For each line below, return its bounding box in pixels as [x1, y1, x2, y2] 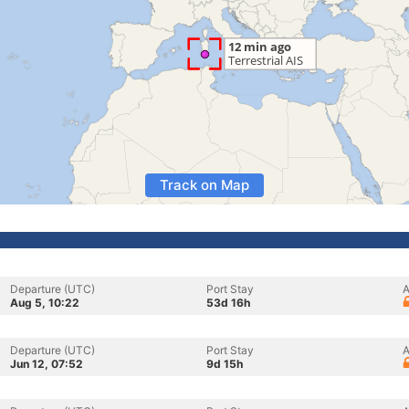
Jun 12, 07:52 [10, 357, 83, 371]
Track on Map [160, 176, 249, 194]
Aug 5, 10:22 [10, 296, 79, 309]
